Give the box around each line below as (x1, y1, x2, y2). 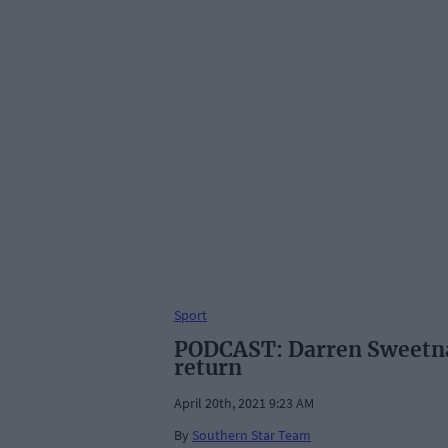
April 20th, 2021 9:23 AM (174, 394, 314, 413)
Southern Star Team (192, 426, 311, 445)
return (174, 354, 242, 382)
